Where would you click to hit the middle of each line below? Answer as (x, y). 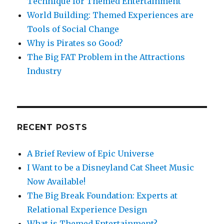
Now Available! (56, 181)
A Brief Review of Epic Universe (91, 153)
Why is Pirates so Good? (75, 43)
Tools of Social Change (73, 29)
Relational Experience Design (87, 209)
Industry (44, 71)
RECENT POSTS (52, 127)
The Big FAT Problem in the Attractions (106, 57)
